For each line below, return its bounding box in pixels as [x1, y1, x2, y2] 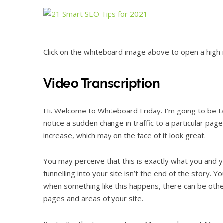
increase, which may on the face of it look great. [43, 130, 206, 140]
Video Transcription [43, 76, 160, 91]
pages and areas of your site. [43, 193, 143, 203]
